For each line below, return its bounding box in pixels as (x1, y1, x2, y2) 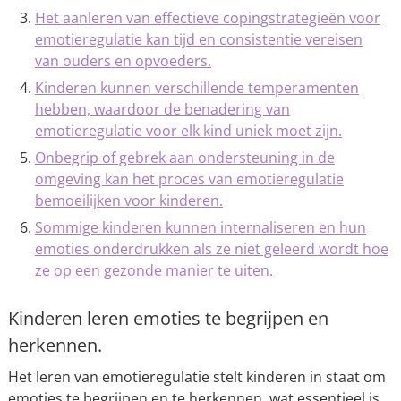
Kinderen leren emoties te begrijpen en (7, 306, 328, 331)
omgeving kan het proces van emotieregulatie (34, 169, 344, 190)
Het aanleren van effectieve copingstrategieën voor (34, 8, 380, 29)
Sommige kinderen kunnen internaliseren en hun (34, 218, 366, 238)
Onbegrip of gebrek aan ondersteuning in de (34, 148, 335, 168)
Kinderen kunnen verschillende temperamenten (34, 78, 359, 98)
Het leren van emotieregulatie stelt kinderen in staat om (7, 367, 386, 388)
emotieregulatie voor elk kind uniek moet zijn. (34, 121, 342, 141)
